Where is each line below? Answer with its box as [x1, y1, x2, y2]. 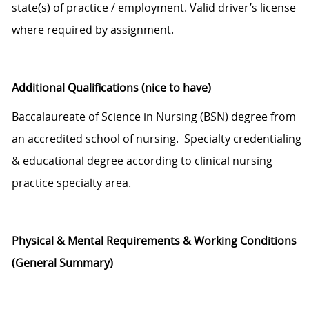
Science [101, 109, 141, 125]
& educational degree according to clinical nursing [11, 153, 272, 169]
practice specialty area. [11, 175, 131, 191]
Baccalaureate [11, 109, 86, 125]
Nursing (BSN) [155, 109, 228, 125]
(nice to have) [141, 80, 211, 96]
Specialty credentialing [183, 131, 301, 147]
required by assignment [46, 22, 171, 38]
